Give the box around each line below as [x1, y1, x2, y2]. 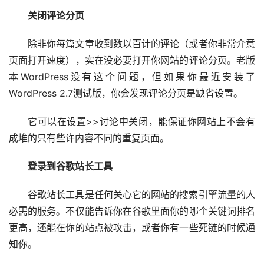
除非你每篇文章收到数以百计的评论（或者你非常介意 [27, 38, 255, 49]
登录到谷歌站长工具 [27, 161, 113, 172]
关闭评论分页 [27, 10, 84, 21]
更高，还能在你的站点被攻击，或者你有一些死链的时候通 [9, 222, 255, 233]
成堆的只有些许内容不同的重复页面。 [9, 133, 169, 144]
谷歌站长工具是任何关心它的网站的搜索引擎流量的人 [27, 189, 255, 200]
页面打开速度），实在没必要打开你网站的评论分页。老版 [9, 55, 255, 66]
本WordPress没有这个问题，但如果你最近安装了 [9, 71, 255, 82]
